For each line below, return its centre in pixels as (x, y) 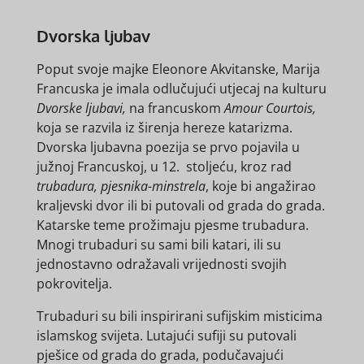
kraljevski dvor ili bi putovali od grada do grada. (180, 205)
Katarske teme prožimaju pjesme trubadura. (172, 225)
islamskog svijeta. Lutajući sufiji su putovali (166, 335)
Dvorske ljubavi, (81, 108)
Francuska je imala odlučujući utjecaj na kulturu (181, 88)
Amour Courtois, (270, 108)
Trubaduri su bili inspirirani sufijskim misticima (179, 316)
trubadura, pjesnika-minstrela (121, 186)
